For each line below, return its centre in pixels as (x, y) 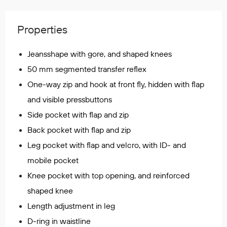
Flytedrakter (23, 183)
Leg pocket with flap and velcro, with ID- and (107, 145)
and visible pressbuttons (70, 99)
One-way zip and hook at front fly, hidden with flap (116, 84)
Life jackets (22, 101)
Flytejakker (21, 156)
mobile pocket (53, 160)
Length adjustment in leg (71, 206)
